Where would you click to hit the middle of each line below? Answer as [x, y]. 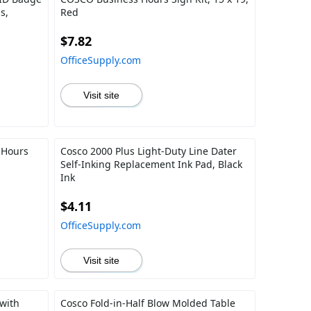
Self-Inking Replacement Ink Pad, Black [151, 164]
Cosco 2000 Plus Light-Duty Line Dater [148, 151]
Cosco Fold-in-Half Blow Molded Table [148, 303]
